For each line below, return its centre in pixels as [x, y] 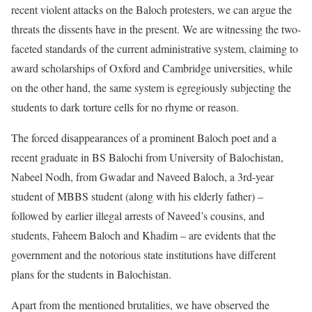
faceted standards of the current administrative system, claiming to [155, 48]
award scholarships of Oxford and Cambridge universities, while [152, 68]
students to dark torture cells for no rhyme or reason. [125, 107]
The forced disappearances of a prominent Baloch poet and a [144, 138]
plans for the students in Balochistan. [91, 274]
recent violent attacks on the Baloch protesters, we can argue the [151, 9]
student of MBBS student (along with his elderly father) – [137, 196]
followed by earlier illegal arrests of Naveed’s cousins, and [138, 216]
